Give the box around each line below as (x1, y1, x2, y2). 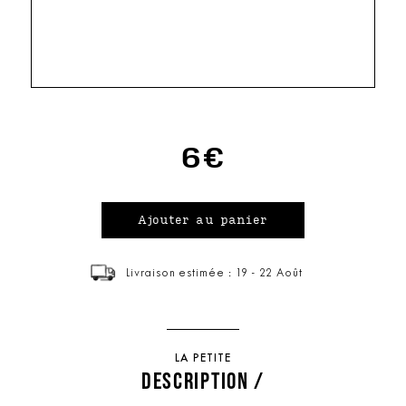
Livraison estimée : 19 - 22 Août (126, 267, 303, 279)
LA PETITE (175, 353, 231, 364)
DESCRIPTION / (140, 366, 266, 393)
